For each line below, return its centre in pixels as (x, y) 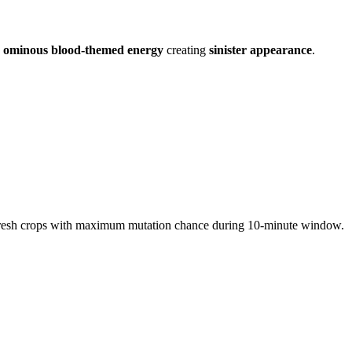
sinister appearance (260, 49)
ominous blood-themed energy (83, 49)
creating (186, 49)
